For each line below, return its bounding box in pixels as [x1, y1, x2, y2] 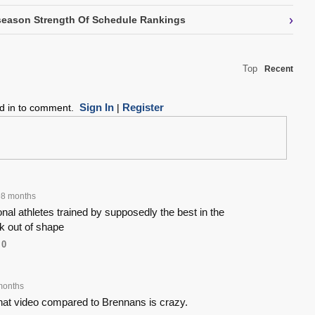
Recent [264, 64, 293, 75]
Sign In [79, 101, 114, 114]
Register [122, 101, 164, 114]
